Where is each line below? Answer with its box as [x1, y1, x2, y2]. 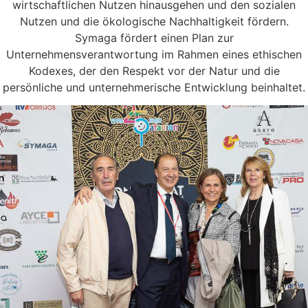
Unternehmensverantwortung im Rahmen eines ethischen [6, 47, 302, 61]
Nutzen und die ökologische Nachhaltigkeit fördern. [19, 14, 289, 28]
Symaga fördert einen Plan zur [74, 30, 234, 45]
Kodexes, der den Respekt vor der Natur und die [28, 63, 280, 78]
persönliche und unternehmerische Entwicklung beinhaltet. [3, 80, 305, 94]
